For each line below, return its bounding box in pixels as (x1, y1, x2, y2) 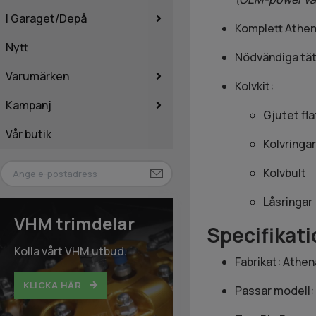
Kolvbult (262, 164, 306, 181)
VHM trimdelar (14, 212, 135, 236)
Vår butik (6, 126, 51, 142)
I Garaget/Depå (6, 10, 87, 26)
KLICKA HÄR (23, 279, 84, 292)
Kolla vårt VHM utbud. (14, 243, 127, 260)
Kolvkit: (234, 78, 274, 94)
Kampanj (6, 97, 51, 113)
